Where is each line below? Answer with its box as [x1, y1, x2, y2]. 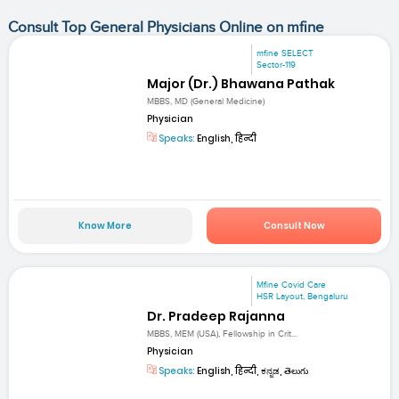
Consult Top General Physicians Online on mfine [7, 18, 324, 37]
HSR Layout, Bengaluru [256, 291, 349, 303]
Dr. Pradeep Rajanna [147, 306, 286, 325]
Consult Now [263, 219, 325, 233]
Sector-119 [256, 59, 297, 70]
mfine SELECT [256, 47, 314, 59]
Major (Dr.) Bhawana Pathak [147, 74, 336, 93]
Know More [77, 219, 132, 233]
